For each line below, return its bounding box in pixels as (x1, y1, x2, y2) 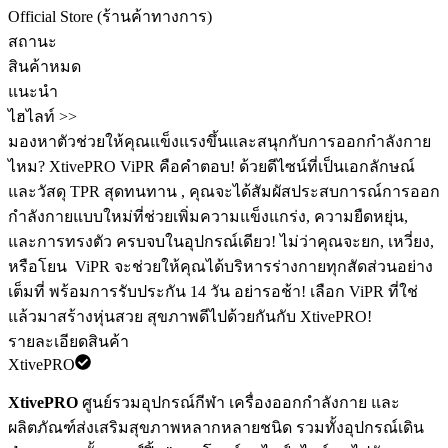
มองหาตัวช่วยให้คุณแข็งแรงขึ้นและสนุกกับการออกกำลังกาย (8, 133, 431, 150)
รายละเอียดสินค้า (8, 333, 129, 350)
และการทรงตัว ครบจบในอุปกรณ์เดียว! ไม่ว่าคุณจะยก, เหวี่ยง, (8, 233, 434, 250)
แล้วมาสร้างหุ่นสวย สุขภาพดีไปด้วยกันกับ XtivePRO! (8, 308, 372, 325)
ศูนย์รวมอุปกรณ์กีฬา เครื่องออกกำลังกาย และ (78, 394, 400, 411)
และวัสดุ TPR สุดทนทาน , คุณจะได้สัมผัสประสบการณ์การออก (8, 183, 440, 200)
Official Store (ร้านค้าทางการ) (8, 8, 212, 25)
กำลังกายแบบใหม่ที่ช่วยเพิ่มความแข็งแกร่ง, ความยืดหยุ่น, (8, 208, 408, 225)
